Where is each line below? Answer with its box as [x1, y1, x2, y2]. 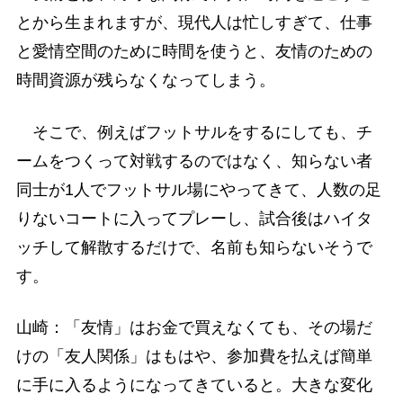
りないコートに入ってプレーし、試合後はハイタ [15, 209, 372, 228]
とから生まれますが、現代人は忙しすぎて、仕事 [15, 13, 372, 32]
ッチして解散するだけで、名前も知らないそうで [15, 237, 372, 256]
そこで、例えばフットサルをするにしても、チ [15, 122, 372, 141]
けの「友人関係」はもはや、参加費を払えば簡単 [15, 346, 372, 365]
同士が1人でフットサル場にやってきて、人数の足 [15, 180, 381, 199]
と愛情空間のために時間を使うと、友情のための [15, 42, 372, 61]
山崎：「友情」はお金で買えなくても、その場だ [15, 318, 372, 336]
